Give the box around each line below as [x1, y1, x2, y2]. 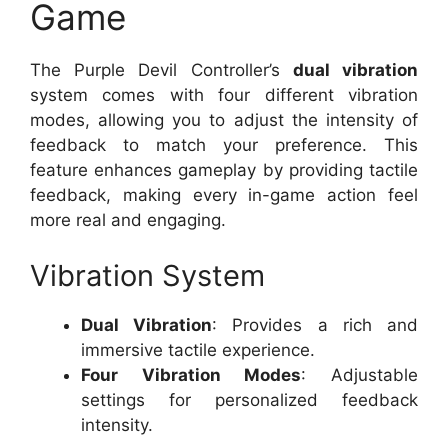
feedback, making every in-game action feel [30, 185, 418, 206]
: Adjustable [301, 364, 419, 385]
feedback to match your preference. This [30, 135, 418, 156]
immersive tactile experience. [81, 339, 315, 360]
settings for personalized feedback [81, 389, 418, 410]
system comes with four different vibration [30, 85, 418, 106]
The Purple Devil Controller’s [30, 60, 293, 81]
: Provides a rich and [212, 314, 419, 335]
